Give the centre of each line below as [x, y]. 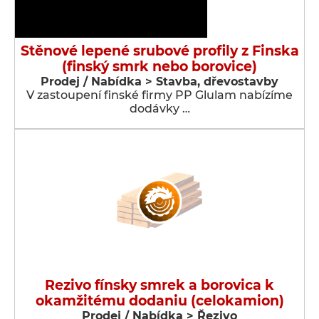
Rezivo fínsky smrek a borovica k [159, 285]
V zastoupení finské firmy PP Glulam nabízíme [159, 95]
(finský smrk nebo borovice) [159, 67]
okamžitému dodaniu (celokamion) [159, 301]
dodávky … [159, 109]
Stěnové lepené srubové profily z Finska [159, 51]
